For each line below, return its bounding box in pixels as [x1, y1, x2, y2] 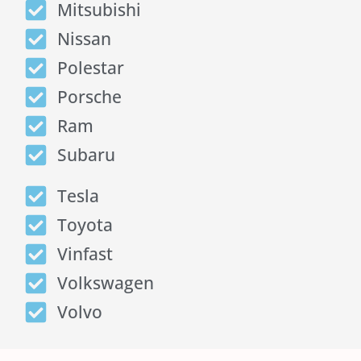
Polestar [56, 56, 124, 80]
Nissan [56, 27, 111, 51]
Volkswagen [56, 272, 154, 295]
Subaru [56, 143, 115, 167]
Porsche [56, 85, 122, 109]
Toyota [56, 214, 113, 237]
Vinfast [56, 243, 113, 266]
